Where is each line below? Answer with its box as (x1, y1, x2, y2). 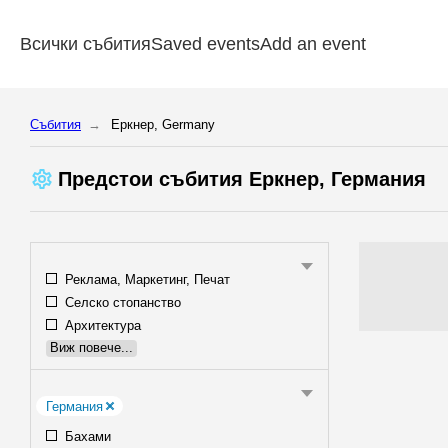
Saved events (151, 34, 260, 54)
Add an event (260, 34, 366, 54)
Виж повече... (50, 340, 133, 356)
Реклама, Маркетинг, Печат (61, 272, 230, 287)
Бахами (61, 429, 111, 445)
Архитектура (61, 317, 141, 333)
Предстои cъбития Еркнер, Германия (59, 168, 427, 190)
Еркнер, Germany (111, 117, 215, 132)
